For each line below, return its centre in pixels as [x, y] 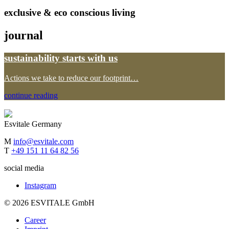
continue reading [31, 95]
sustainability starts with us [61, 58]
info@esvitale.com [43, 141]
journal [24, 36]
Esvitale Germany [33, 124]
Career [35, 220]
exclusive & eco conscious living [70, 13]
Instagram [40, 185]
